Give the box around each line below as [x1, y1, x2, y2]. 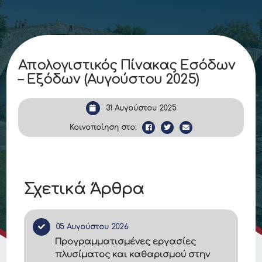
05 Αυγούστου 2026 [56, 223, 129, 231]
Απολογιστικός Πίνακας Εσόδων [18, 58, 236, 73]
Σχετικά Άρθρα [24, 181, 144, 198]
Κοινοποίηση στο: [70, 123, 136, 132]
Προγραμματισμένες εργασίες [55, 237, 196, 247]
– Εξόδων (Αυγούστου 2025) [18, 73, 200, 87]
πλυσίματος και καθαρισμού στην [55, 250, 211, 260]
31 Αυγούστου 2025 [105, 104, 177, 112]
